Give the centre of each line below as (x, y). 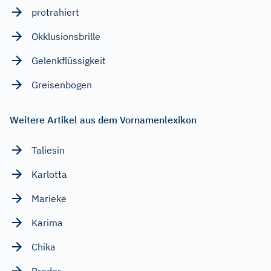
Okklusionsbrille (66, 36)
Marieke (49, 198)
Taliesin (48, 150)
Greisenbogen (62, 84)
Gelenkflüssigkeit (69, 60)
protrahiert (55, 12)
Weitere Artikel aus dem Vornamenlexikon (103, 119)
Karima (47, 222)
